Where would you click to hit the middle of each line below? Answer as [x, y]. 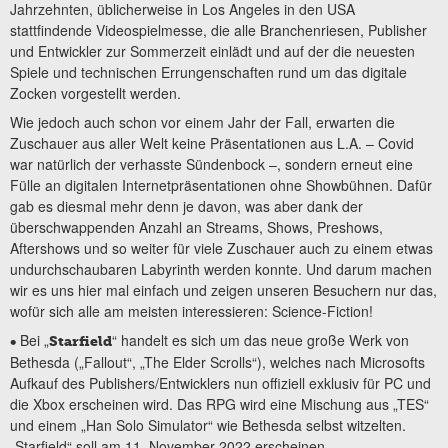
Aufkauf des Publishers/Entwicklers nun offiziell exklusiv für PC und [220, 383]
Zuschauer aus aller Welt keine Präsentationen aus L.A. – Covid [212, 142]
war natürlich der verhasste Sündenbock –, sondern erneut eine [211, 163]
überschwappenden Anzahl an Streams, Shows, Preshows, [196, 226]
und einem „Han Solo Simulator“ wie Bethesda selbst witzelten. [208, 425]
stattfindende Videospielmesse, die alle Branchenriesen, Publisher [218, 29]
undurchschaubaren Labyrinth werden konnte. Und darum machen [221, 268]
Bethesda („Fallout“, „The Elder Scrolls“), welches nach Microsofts [217, 362]
